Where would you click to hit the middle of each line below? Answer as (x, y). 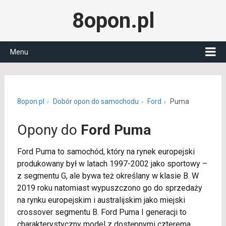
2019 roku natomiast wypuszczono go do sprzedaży (109, 188)
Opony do (49, 130)
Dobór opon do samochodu (96, 101)
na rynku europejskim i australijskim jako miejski (101, 200)
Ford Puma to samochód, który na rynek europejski (106, 152)
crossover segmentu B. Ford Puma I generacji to (102, 212)
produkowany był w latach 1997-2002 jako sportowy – (112, 164)
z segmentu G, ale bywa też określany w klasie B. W (108, 176)
